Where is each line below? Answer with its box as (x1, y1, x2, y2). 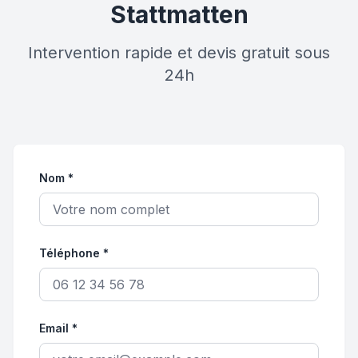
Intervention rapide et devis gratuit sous (28, 43, 330, 62)
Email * (39, 321, 78, 335)
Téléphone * (39, 246, 109, 260)
